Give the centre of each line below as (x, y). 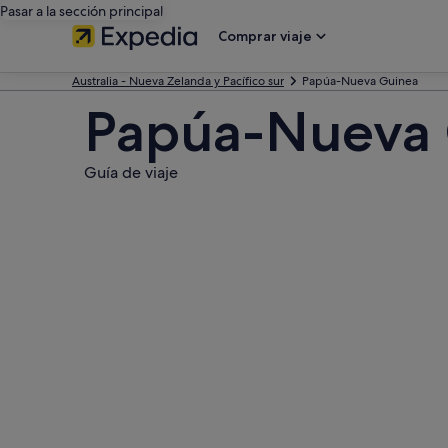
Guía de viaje (131, 172)
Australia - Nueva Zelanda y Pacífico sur (178, 81)
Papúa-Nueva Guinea (360, 81)
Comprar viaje (265, 36)
